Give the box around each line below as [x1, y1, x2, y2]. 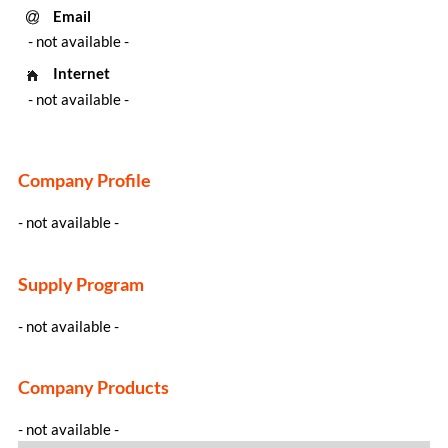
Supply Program [17, 273, 144, 295]
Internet [52, 64, 110, 83]
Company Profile [17, 169, 151, 191]
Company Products [17, 376, 169, 398]
